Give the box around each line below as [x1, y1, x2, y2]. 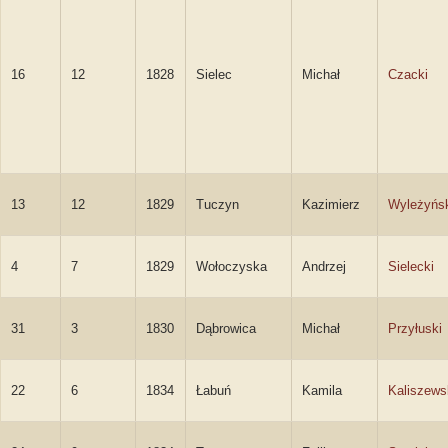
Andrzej [302, 259, 346, 274]
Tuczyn [196, 197, 239, 212]
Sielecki [388, 259, 434, 274]
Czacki [388, 67, 428, 82]
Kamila [302, 383, 342, 398]
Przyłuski [388, 321, 442, 336]
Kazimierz [302, 197, 360, 212]
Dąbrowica [196, 321, 256, 336]
